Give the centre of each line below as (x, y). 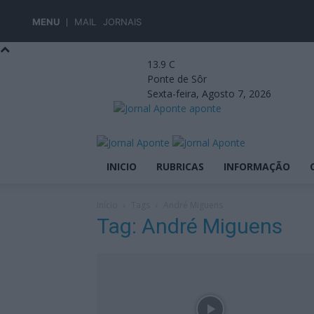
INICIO (122, 166)
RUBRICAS (180, 166)
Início (107, 205)
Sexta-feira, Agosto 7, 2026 (209, 94)
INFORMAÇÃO (257, 166)
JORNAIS (122, 22)
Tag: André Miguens (190, 226)
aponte (205, 108)
